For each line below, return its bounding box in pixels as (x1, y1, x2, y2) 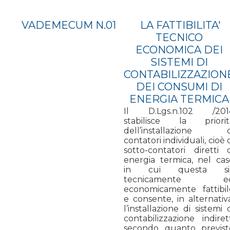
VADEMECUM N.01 (22, 18, 116, 31)
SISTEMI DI (150, 55, 208, 68)
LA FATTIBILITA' (137, 18, 221, 31)
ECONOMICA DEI (135, 43, 223, 56)
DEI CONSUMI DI (136, 80, 222, 93)
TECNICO (155, 31, 203, 44)
